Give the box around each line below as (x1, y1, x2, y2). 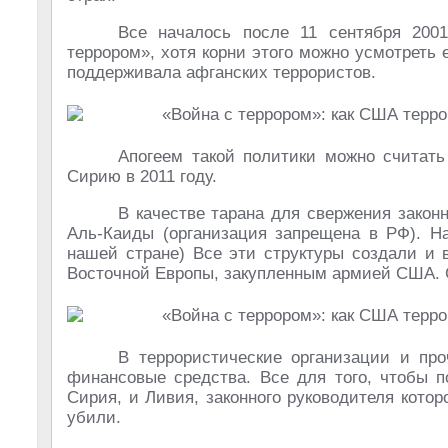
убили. (67, 408, 121, 427)
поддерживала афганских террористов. (67, 63, 376, 82)
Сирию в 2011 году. (67, 167, 217, 186)
